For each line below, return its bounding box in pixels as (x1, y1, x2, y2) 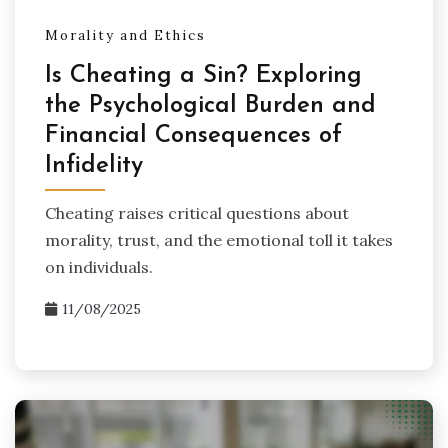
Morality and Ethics (45, 27, 206, 45)
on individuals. (45, 257, 153, 278)
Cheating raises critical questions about (45, 203, 349, 224)
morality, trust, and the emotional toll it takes (45, 230, 393, 251)
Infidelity (45, 153, 143, 178)
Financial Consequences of (45, 123, 342, 148)
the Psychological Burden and (45, 93, 376, 118)
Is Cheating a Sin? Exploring (45, 63, 362, 88)
